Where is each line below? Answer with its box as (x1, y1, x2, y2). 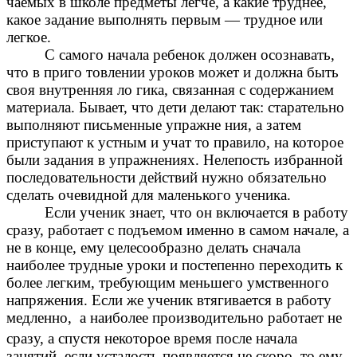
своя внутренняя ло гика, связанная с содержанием (6, 81, 334, 99)
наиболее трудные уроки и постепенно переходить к (6, 257, 343, 274)
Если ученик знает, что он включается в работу (45, 204, 348, 222)
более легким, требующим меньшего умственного (6, 274, 329, 292)
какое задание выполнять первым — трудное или (6, 11, 323, 29)
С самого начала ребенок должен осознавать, (45, 46, 335, 64)
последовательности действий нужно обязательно (6, 169, 327, 186)
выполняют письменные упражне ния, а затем (6, 116, 301, 134)
